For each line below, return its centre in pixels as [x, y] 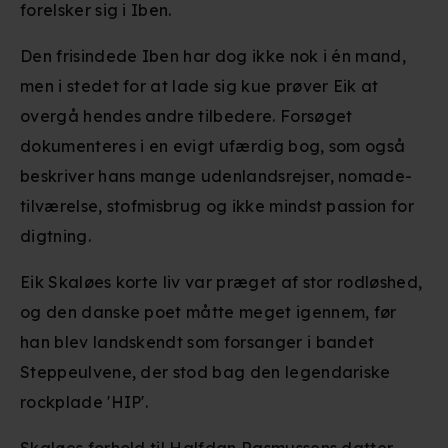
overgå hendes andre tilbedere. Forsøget [186, 116]
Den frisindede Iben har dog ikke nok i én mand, [213, 56]
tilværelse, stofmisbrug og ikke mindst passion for [217, 206]
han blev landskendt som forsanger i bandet [197, 342]
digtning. [55, 236]
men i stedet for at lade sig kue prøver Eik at [199, 86]
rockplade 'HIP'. [84, 402]
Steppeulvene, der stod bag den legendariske [205, 372]
